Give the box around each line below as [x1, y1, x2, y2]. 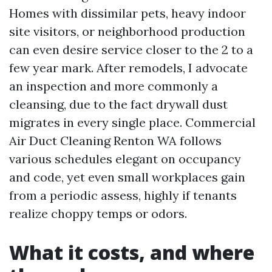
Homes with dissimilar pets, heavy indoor [9, 5, 246, 21]
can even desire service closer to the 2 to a [9, 42, 253, 57]
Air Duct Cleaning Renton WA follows [9, 133, 222, 148]
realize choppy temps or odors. [9, 206, 187, 221]
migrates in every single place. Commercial [9, 115, 256, 130]
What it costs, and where [9, 239, 254, 265]
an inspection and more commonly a [9, 78, 218, 93]
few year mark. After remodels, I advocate [9, 60, 248, 75]
